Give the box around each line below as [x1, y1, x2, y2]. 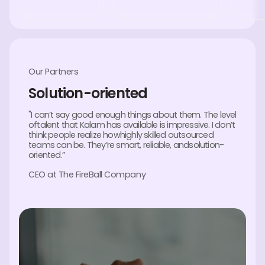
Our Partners [28, 65, 79, 77]
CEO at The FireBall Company [28, 168, 146, 180]
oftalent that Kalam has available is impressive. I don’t [28, 118, 235, 131]
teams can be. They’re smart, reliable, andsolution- [28, 138, 224, 151]
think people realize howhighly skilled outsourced [28, 128, 214, 141]
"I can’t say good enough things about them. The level [28, 108, 237, 121]
